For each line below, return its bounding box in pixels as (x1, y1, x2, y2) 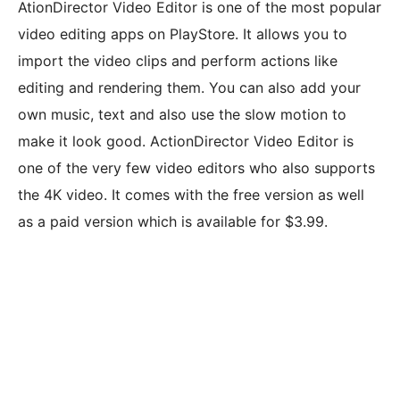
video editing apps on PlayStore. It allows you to (18, 25, 347, 44)
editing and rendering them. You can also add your (18, 79, 361, 97)
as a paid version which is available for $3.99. (18, 212, 328, 231)
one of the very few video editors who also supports (18, 159, 375, 178)
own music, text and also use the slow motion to (18, 105, 346, 124)
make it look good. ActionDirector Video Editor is (18, 132, 354, 151)
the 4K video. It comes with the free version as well (18, 186, 364, 204)
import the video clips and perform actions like (18, 52, 337, 71)
